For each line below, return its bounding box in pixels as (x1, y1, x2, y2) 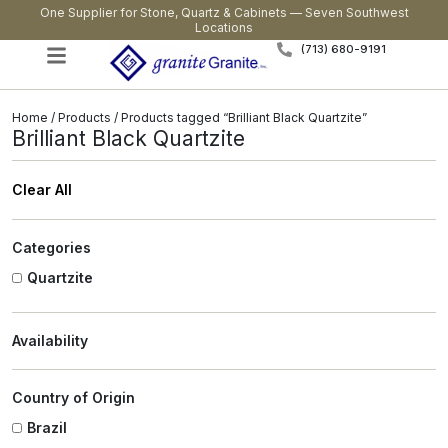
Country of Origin (12, 389, 135, 407)
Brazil (27, 419, 67, 437)
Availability (12, 332, 88, 350)
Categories (12, 239, 91, 256)
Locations (195, 20, 253, 35)
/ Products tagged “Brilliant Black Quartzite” (111, 110, 367, 125)
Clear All (12, 181, 72, 198)
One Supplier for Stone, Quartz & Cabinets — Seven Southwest (39, 5, 409, 20)
